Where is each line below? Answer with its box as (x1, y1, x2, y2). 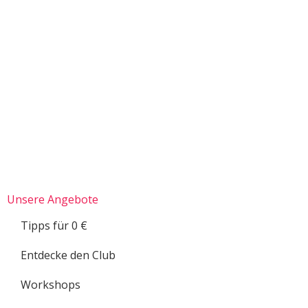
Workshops (21, 277, 80, 293)
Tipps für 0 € (21, 218, 87, 234)
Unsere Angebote (7, 192, 98, 208)
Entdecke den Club (21, 247, 115, 263)
